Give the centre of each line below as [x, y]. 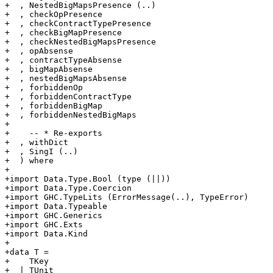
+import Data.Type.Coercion [68, 188]
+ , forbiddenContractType [68, 97]
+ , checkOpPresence [54, 15]
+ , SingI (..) [41, 152]
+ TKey [27, 261]
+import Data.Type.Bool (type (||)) [88, 179]
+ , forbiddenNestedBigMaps [71, 115]
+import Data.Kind [46, 234]
